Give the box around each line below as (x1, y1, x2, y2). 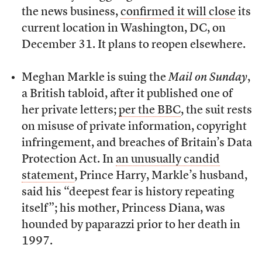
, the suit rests (180, 105, 252, 117)
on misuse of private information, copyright (21, 121, 247, 133)
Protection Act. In (21, 154, 116, 166)
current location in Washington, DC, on (21, 23, 226, 35)
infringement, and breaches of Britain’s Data (21, 137, 252, 150)
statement (21, 170, 74, 182)
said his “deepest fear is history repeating (21, 187, 235, 199)
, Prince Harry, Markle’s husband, (74, 170, 247, 182)
